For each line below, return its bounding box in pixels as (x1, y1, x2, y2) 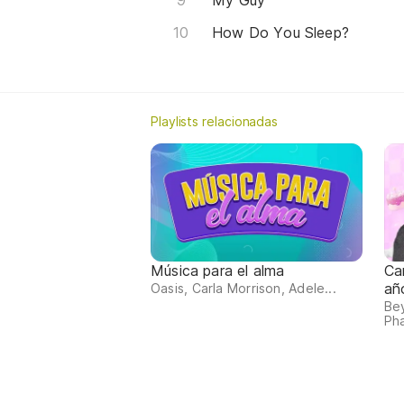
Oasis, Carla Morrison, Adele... (151, 280, 336, 297)
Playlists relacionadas (151, 114, 279, 130)
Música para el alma (151, 262, 285, 280)
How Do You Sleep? (212, 23, 350, 42)
